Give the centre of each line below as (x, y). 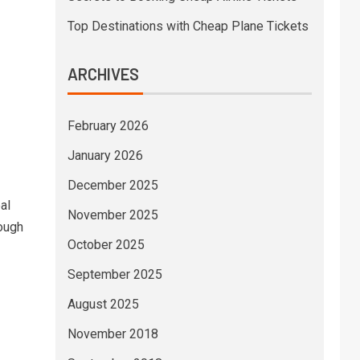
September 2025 (115, 274)
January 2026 (105, 155)
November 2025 (112, 215)
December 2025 (112, 185)
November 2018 (112, 334)
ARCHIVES (103, 74)
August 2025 (103, 304)
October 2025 (106, 245)
